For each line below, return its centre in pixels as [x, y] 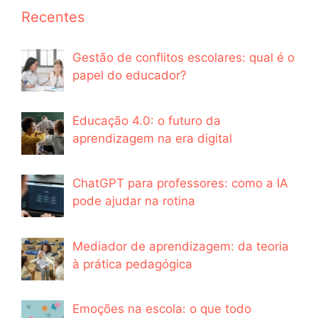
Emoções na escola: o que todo [162, 309]
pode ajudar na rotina [134, 201]
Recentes [53, 17]
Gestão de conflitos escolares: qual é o [183, 58]
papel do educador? [130, 76]
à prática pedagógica [132, 264]
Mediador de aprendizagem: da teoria [181, 246]
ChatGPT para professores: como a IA [180, 183]
